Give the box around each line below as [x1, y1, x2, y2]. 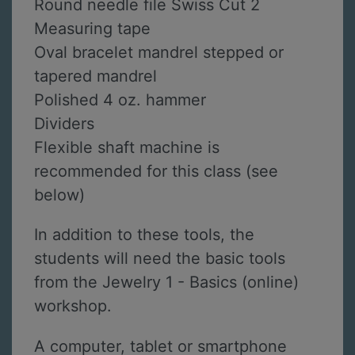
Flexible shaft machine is [34, 137, 219, 157]
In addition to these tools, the [34, 225, 254, 245]
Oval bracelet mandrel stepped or [34, 42, 284, 62]
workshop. [34, 296, 112, 316]
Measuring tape [34, 18, 151, 38]
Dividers [34, 113, 94, 133]
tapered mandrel [34, 66, 157, 86]
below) [34, 185, 85, 204]
